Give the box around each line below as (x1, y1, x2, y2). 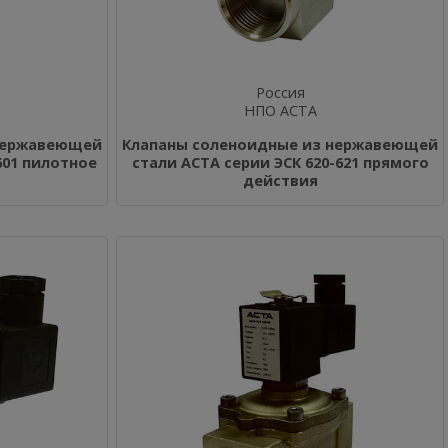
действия (242, 171, 318, 190)
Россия (255, 83, 305, 102)
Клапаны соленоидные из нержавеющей (122, 135, 438, 154)
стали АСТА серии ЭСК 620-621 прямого (131, 153, 429, 172)
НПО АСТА (243, 101, 317, 120)
